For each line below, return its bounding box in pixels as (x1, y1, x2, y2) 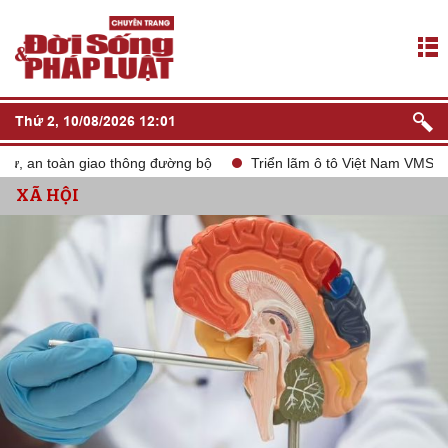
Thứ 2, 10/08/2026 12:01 (15, 113, 176, 129)
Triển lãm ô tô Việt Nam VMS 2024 (223, 155, 443, 171)
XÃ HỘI (16, 186, 79, 205)
